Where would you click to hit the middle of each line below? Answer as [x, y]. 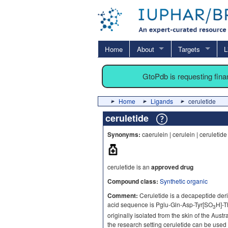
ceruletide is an [129, 166]
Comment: [123, 195]
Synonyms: [124, 134]
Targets [189, 49]
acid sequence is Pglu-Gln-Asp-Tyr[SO [160, 204]
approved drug [172, 167]
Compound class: [133, 181]
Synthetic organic [184, 181]
